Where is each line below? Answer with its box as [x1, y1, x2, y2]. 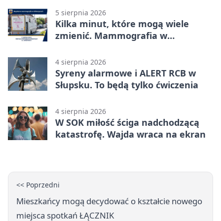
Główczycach [55, 41, 111, 54]
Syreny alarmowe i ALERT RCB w [55, 67, 196, 79]
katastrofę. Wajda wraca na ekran [55, 128, 206, 141]
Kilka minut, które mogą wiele [55, 18, 189, 30]
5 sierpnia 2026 [55, 8, 106, 18]
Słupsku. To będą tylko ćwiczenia [55, 79, 198, 91]
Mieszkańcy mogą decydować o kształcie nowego [16, 195, 202, 207]
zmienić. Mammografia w [55, 30, 167, 42]
